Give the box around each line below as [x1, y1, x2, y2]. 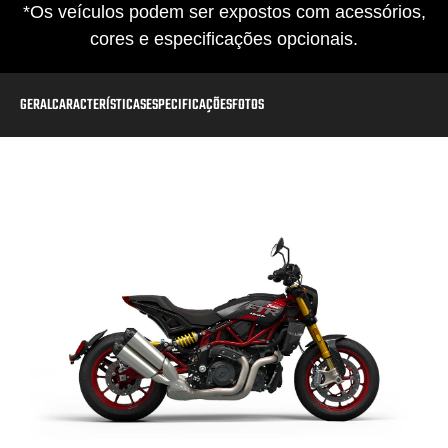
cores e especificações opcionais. [90, 29, 358, 50]
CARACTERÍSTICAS [52, 94, 146, 118]
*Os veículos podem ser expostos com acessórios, [22, 2, 426, 23]
